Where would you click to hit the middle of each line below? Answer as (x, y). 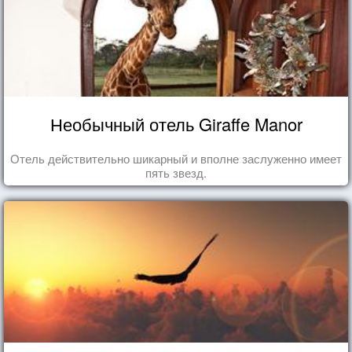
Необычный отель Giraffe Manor (176, 123)
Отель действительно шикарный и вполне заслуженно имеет (176, 158)
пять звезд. (176, 172)
